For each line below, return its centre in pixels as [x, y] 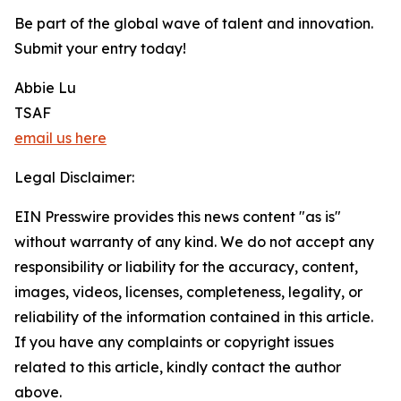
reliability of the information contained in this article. [194, 317]
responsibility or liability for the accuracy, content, [186, 267]
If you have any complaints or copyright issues [174, 342]
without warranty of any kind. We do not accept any [194, 242]
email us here [60, 138]
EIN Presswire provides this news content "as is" [178, 217]
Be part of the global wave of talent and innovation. [194, 24]
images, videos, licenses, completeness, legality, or [188, 292]
